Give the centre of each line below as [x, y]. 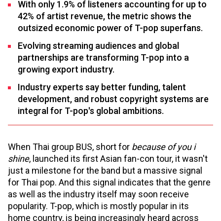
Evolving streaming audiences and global [98, 45]
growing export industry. [66, 69]
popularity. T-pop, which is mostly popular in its [98, 206]
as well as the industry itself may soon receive [98, 194]
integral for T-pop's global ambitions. [91, 110]
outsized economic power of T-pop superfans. [110, 28]
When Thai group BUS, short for [70, 147]
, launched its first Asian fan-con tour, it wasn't [118, 158]
